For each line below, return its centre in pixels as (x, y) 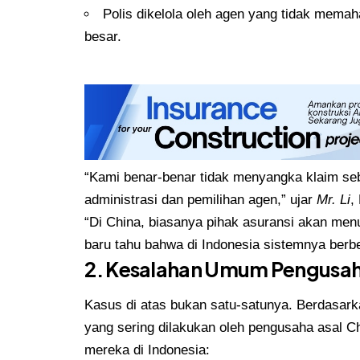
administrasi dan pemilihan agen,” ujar (201, 199)
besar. (103, 37)
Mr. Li (334, 199)
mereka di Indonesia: (147, 350)
